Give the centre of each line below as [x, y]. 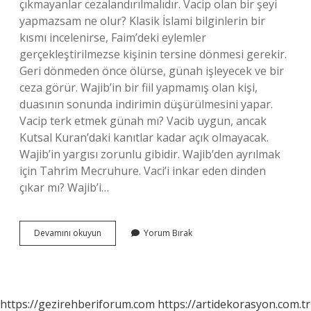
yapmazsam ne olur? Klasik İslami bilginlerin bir [142, 21]
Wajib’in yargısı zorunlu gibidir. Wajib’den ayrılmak [150, 154]
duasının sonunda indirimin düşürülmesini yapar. [146, 104]
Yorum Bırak [168, 233]
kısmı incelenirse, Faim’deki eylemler [113, 37]
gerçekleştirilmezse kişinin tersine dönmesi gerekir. [153, 54]
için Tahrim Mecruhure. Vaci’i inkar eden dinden [143, 171]
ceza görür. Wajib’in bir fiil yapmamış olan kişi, [138, 87]
